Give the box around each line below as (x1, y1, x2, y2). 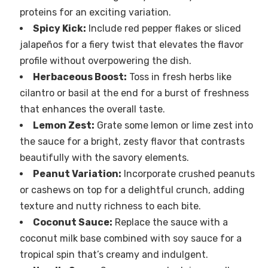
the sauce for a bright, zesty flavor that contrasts (19, 136, 245, 148)
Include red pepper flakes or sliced (86, 23, 241, 35)
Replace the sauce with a (112, 217, 228, 229)
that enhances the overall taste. (19, 103, 165, 115)
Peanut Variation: (32, 168, 121, 180)
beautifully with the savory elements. (19, 152, 189, 164)
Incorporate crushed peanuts (121, 168, 255, 180)
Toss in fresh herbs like (126, 71, 232, 83)
